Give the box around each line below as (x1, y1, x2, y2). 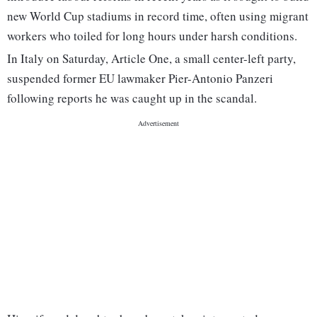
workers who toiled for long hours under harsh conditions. (7, 28, 297, 45)
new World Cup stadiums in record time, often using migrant (7, 8, 309, 25)
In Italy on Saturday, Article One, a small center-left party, (7, 50, 296, 67)
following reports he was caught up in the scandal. (7, 90, 257, 107)
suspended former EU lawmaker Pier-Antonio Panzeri (7, 70, 273, 87)
